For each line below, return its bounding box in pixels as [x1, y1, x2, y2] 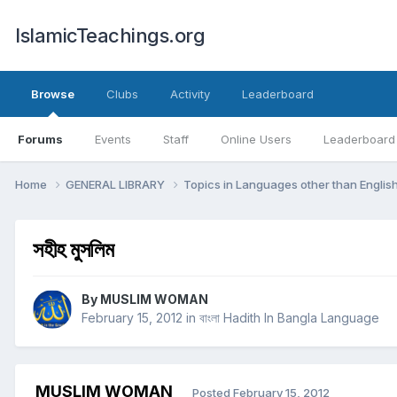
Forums [18, 132, 63, 146]
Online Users [221, 132, 292, 146]
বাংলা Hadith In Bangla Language [199, 310, 379, 326]
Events [95, 132, 131, 146]
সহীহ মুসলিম [33, 236, 114, 262]
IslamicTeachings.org [15, 24, 205, 47]
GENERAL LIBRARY [66, 176, 167, 191]
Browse [31, 87, 74, 101]
